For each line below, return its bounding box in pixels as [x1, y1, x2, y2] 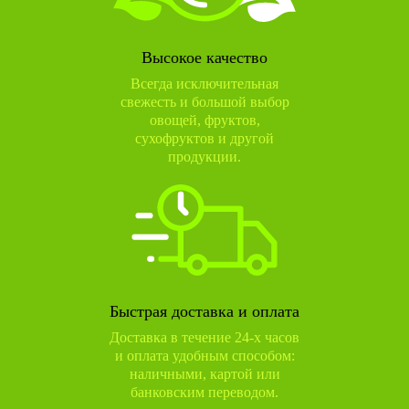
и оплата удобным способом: [114, 348, 295, 364]
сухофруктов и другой [135, 131, 274, 147]
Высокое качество [142, 48, 267, 68]
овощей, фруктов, [149, 112, 260, 129]
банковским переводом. [131, 384, 278, 401]
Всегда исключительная [131, 76, 278, 92]
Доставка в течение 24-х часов [110, 330, 299, 346]
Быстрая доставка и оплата [110, 302, 299, 321]
